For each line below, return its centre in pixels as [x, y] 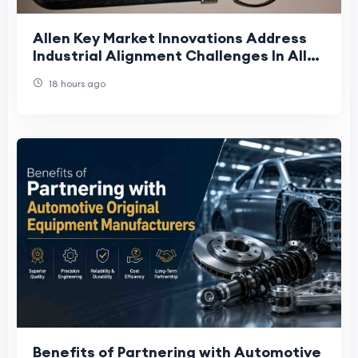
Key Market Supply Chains [125, 73]
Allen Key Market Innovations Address [170, 38]
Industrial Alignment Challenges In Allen [179, 55]
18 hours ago [76, 83]
